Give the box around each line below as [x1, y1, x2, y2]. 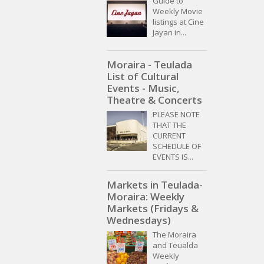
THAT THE [153, 120, 186, 131]
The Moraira [153, 229, 196, 240]
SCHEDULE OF [153, 141, 201, 152]
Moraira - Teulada [107, 58, 192, 72]
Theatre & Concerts [107, 93, 202, 107]
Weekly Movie [153, 6, 203, 17]
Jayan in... [153, 27, 186, 38]
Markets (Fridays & [107, 202, 199, 216]
